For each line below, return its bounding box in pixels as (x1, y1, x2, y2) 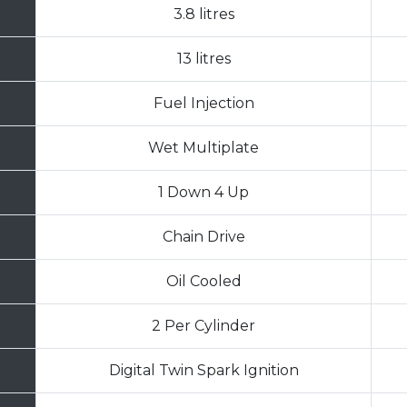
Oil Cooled (165, 272, 242, 290)
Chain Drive (162, 227, 245, 245)
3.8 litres (173, 5, 234, 23)
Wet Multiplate (148, 138, 259, 156)
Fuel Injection (153, 94, 254, 112)
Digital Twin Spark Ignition (108, 361, 299, 379)
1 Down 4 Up (158, 183, 249, 201)
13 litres (176, 49, 231, 67)
